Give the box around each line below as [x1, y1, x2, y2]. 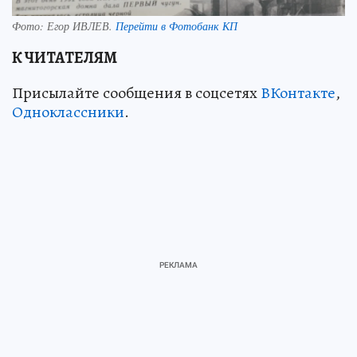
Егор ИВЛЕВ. [47, 18, 116, 33]
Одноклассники [12, 100, 124, 123]
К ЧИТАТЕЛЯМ [12, 46, 117, 69]
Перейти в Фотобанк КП [116, 18, 237, 33]
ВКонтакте [261, 81, 335, 104]
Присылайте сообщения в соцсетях [12, 81, 261, 104]
